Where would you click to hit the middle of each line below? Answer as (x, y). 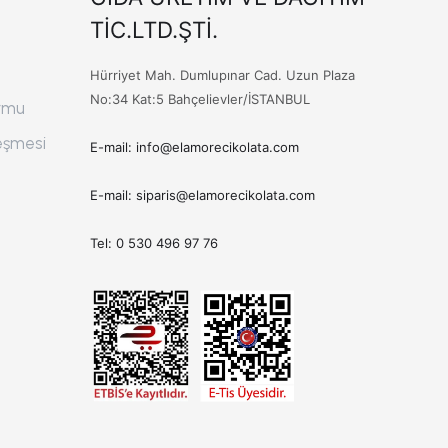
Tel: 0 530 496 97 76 (154, 243)
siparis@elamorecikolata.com (225, 195)
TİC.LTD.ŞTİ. (154, 30)
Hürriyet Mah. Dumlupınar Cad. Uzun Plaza (222, 75)
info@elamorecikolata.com (217, 147)
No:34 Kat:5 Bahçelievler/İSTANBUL (200, 99)
